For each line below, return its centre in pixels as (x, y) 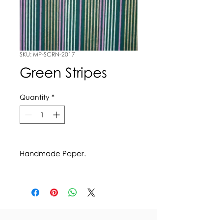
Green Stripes (63, 72)
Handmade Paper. (53, 153)
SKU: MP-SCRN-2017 (47, 54)
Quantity (35, 97)
